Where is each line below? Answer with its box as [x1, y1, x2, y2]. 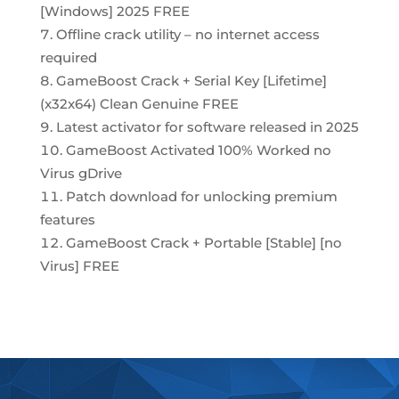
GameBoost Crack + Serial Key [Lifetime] [55, 71, 327, 89]
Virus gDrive [39, 164, 122, 182]
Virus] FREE [39, 256, 119, 274]
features [39, 210, 95, 228]
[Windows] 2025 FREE [39, 2, 190, 20]
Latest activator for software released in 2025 [55, 118, 359, 135]
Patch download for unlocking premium [65, 187, 338, 205]
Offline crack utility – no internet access [55, 25, 320, 43]
